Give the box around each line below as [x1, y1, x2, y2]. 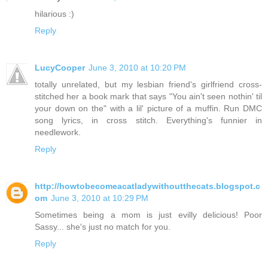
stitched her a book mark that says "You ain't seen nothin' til [35, 91, 262, 101]
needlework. [35, 127, 81, 137]
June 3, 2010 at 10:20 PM [89, 62, 186, 72]
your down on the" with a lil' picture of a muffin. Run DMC [35, 103, 262, 113]
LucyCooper [35, 62, 85, 72]
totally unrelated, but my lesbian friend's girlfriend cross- [35, 79, 262, 89]
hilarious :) [35, 8, 74, 19]
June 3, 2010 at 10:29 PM [51, 193, 148, 203]
